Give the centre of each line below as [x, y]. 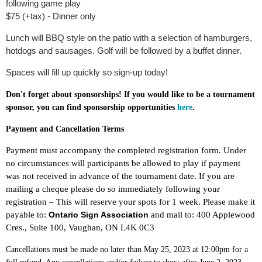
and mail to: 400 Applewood [202, 215]
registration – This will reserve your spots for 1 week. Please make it [130, 202]
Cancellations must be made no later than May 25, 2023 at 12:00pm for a [127, 250]
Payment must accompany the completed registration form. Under [126, 151]
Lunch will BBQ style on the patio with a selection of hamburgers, [129, 38]
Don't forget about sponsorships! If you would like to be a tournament [130, 95]
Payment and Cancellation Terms [65, 129]
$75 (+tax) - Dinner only [51, 16]
